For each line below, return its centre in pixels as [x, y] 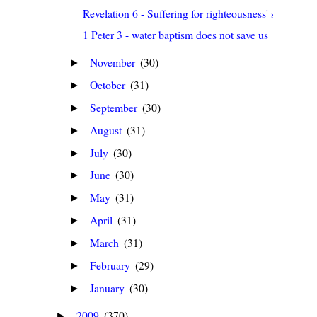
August [108, 129]
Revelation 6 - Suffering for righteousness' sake [187, 13]
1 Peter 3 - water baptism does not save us [176, 35]
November [114, 62]
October [109, 84]
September [115, 107]
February [112, 265]
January [109, 287]
